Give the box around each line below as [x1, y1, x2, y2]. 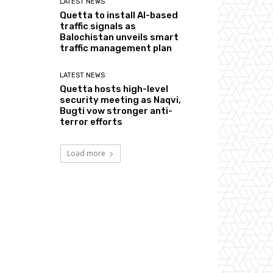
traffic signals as [60, 20, 136, 32]
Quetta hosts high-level [60, 83, 169, 94]
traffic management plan [60, 42, 172, 54]
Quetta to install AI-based [60, 9, 179, 21]
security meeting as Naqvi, [60, 94, 182, 105]
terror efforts [60, 116, 123, 127]
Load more [66, 147, 105, 158]
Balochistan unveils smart [60, 31, 179, 43]
